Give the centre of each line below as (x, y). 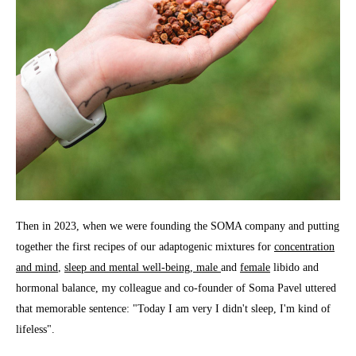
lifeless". (35, 330)
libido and (294, 268)
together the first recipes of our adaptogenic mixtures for (145, 247)
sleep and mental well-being (127, 268)
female (255, 268)
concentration (304, 247)
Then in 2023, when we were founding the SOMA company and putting (178, 226)
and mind (37, 268)
